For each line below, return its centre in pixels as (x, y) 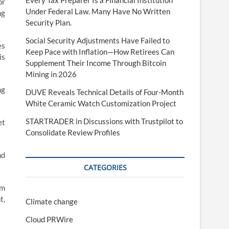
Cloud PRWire (49, 219)
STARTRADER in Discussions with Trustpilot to (104, 121)
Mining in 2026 (51, 74)
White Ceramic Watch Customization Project (101, 103)
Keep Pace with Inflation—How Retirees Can (100, 52)
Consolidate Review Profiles (73, 132)
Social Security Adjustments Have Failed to (98, 40)
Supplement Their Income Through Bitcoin (96, 63)
